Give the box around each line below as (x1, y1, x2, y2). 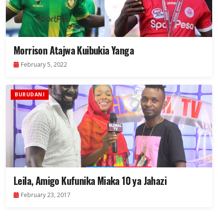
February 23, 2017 (21, 191, 71, 200)
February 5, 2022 (21, 60, 67, 69)
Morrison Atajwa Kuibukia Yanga (14, 43, 134, 58)
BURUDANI (15, 91, 45, 98)
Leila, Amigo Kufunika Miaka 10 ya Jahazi (14, 173, 166, 188)
